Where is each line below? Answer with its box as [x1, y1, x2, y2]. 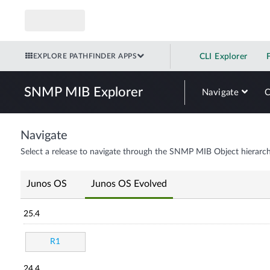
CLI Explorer [199, 52, 248, 61]
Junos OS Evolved [90, 179, 167, 189]
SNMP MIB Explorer [24, 86, 143, 99]
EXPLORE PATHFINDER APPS [33, 52, 137, 60]
